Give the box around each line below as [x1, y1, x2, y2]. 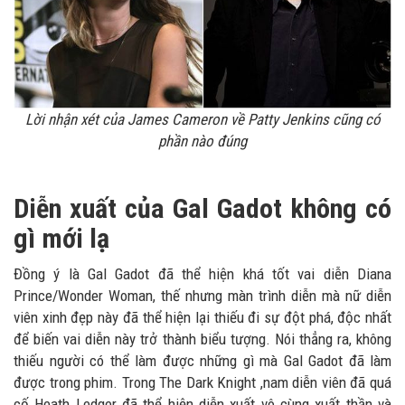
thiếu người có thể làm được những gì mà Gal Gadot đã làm [14, 351, 391, 370]
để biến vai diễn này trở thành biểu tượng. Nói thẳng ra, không [14, 329, 391, 348]
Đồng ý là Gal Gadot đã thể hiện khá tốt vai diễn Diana [14, 264, 391, 283]
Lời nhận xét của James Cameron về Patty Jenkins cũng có [24, 109, 381, 128]
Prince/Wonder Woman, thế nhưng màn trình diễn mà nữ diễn [14, 286, 391, 305]
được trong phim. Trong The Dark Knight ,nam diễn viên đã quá [14, 372, 391, 391]
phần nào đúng [158, 131, 247, 150]
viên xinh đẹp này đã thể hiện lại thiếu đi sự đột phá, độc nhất [14, 307, 391, 326]
